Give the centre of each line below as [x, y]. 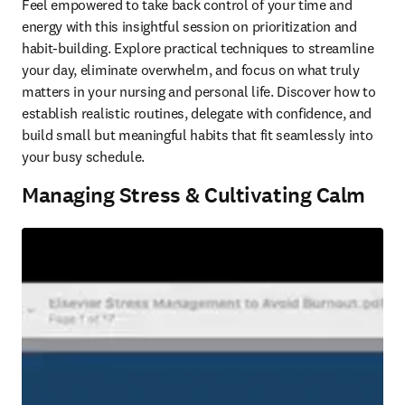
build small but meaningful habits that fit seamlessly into [198, 135]
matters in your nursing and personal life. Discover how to [199, 91]
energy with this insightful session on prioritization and [189, 26]
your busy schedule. [85, 156]
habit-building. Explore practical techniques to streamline [198, 48]
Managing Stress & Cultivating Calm [193, 195]
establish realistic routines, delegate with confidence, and [197, 113]
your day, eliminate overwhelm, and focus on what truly [191, 70]
